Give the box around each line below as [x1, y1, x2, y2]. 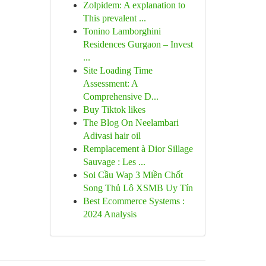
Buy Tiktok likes [83, 104, 145, 115]
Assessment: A [83, 78, 138, 88]
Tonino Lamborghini [83, 26, 161, 36]
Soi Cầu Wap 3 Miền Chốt [83, 170, 183, 180]
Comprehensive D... [83, 91, 159, 102]
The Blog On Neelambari [83, 118, 179, 128]
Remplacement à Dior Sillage [83, 144, 193, 154]
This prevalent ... [83, 13, 146, 23]
